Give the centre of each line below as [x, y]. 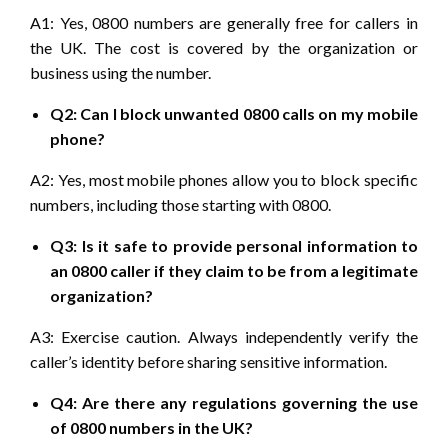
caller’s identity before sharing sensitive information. [208, 362]
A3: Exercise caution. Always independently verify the [224, 337]
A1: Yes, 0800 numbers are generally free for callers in [224, 23]
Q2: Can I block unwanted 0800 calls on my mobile [234, 114]
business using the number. [120, 73]
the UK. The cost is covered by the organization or [224, 48]
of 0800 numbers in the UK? [151, 428]
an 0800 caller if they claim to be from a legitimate [234, 271]
